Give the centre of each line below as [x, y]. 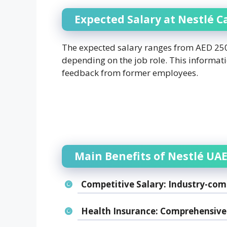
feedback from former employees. [130, 73]
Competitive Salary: [123, 184]
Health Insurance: [119, 211]
